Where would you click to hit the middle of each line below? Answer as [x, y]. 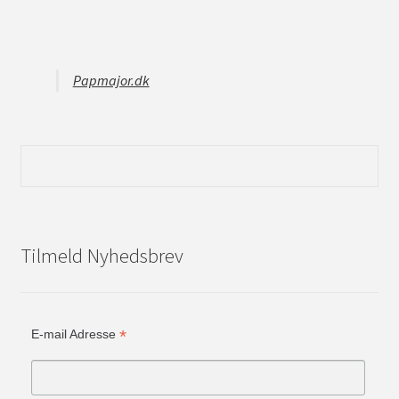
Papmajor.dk [111, 81]
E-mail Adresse [75, 334]
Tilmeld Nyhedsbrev [102, 256]
